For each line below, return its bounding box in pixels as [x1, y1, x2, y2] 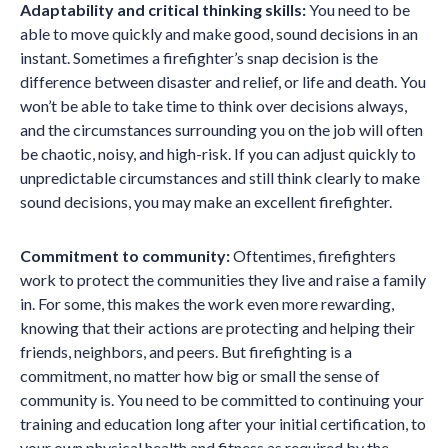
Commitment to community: [20, 246, 230, 265]
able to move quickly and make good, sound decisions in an [20, 24, 418, 43]
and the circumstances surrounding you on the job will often [20, 120, 423, 139]
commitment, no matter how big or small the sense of [20, 366, 380, 385]
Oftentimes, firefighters [230, 246, 396, 265]
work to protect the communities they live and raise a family [20, 270, 426, 289]
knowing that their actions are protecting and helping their [20, 318, 415, 337]
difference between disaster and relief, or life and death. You [20, 72, 426, 91]
